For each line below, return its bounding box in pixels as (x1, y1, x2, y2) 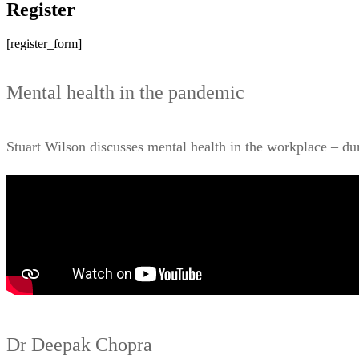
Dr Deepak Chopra (6, 333, 152, 355)
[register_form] (6, 36, 82, 50)
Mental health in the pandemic (6, 81, 244, 103)
